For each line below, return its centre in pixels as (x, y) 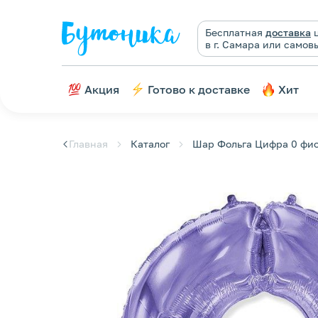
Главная (88, 144)
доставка (288, 32)
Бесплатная (235, 32)
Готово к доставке (199, 89)
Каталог (150, 144)
